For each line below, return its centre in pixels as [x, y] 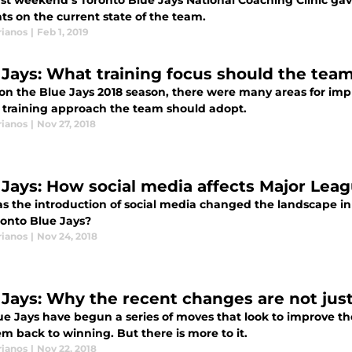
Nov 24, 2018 [67, 236]
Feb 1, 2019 [63, 32]
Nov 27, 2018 [66, 124]
